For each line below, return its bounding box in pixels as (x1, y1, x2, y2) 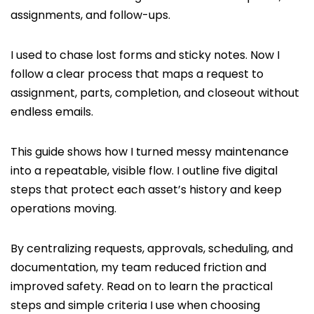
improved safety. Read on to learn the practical (11, 278, 273, 294)
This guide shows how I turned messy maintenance (11, 144, 289, 160)
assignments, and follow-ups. (11, 7, 170, 23)
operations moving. (11, 200, 116, 217)
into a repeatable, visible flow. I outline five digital (11, 163, 278, 179)
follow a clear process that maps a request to (11, 66, 264, 82)
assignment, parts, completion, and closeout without (11, 85, 299, 101)
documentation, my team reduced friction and (11, 259, 266, 275)
